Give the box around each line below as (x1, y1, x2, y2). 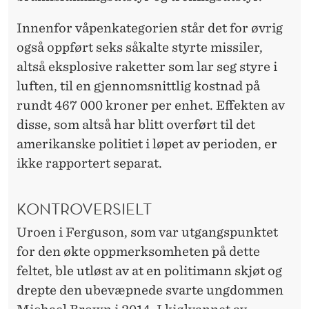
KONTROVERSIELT (17, 198, 152, 219)
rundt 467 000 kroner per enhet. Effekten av (17, 97, 285, 112)
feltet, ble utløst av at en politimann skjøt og (17, 263, 282, 279)
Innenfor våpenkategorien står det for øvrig (17, 20, 283, 35)
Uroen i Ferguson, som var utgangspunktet (17, 225, 278, 240)
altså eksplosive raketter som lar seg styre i (17, 59, 277, 74)
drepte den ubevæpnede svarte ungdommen (17, 283, 283, 298)
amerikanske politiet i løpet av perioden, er (17, 136, 277, 151)
